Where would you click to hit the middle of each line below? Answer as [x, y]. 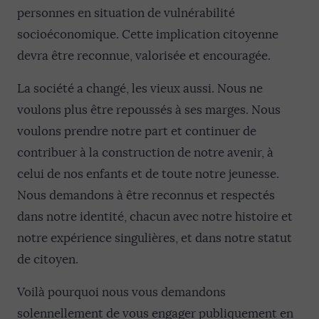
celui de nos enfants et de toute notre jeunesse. [148, 174]
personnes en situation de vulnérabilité [126, 13]
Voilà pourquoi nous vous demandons [121, 292]
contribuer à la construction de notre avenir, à [145, 153]
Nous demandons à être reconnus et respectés [146, 195]
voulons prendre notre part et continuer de [137, 131]
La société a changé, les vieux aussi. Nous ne [140, 89]
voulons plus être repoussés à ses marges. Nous [149, 110]
